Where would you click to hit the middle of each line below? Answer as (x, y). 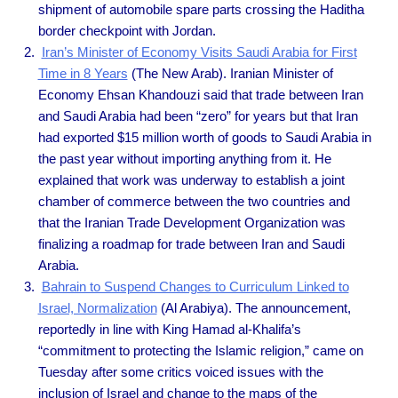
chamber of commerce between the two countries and (194, 201)
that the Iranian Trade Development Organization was (191, 222)
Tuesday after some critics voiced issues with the (180, 371)
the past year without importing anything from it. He (184, 158)
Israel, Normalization (97, 307)
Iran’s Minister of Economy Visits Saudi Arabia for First (199, 52)
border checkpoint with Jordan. (127, 30)
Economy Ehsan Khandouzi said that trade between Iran (200, 94)
